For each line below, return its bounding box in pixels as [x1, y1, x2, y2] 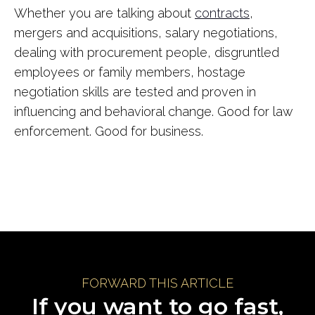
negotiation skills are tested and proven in [14, 84, 256, 99]
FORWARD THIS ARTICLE [82, 276, 233, 290]
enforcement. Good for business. [14, 124, 203, 139]
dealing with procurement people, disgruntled [14, 45, 279, 60]
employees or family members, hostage [14, 65, 245, 79]
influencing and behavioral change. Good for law [14, 104, 293, 119]
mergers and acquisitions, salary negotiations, [14, 25, 278, 40]
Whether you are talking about [14, 6, 195, 20]
